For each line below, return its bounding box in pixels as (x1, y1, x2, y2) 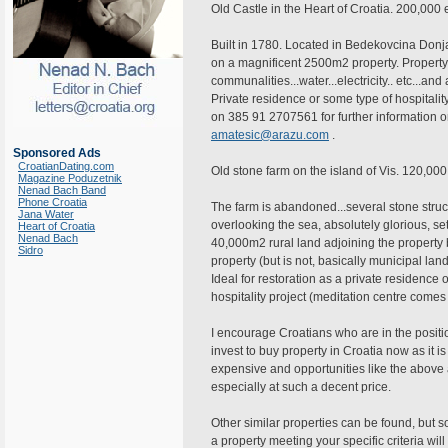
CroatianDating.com (18, 160, 114, 172)
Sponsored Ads (13, 146, 101, 160)
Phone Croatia (18, 196, 87, 208)
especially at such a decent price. (211, 380, 391, 394)
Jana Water (18, 208, 74, 220)
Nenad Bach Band (18, 184, 106, 196)
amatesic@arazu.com (211, 128, 329, 142)
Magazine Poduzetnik (18, 172, 122, 184)
